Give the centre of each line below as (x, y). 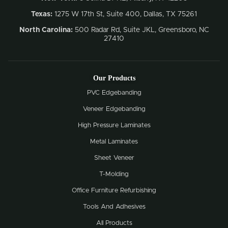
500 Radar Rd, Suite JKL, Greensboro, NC (142, 30)
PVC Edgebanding (114, 93)
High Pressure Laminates (114, 125)
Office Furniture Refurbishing (114, 190)
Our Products (114, 78)
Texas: (42, 14)
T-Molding (114, 174)
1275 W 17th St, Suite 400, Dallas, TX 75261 (125, 14)
